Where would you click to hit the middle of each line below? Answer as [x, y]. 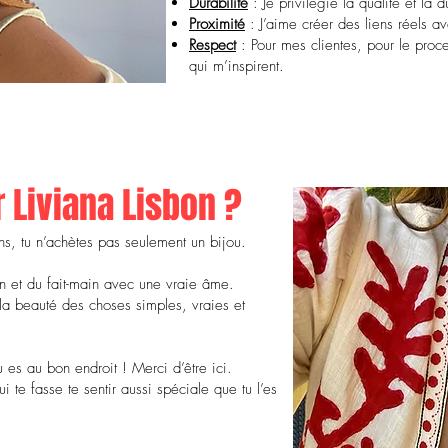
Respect [212, 45]
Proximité [217, 24]
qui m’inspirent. [236, 66]
